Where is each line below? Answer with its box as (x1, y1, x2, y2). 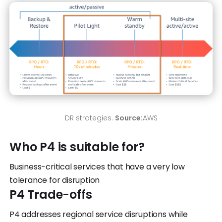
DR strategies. (64, 113, 115, 123)
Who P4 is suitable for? (9, 139, 145, 156)
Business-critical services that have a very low (9, 161, 185, 173)
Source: (114, 113, 143, 123)
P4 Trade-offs (9, 186, 92, 203)
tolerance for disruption (9, 174, 100, 186)
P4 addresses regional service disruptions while (9, 209, 188, 221)
